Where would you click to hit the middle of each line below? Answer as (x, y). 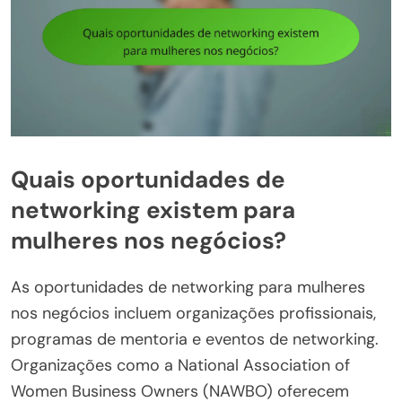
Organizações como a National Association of (180, 366)
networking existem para (153, 210)
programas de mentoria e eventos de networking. (195, 340)
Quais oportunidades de (148, 179)
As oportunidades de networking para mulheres (188, 288)
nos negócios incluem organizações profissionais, (193, 314)
